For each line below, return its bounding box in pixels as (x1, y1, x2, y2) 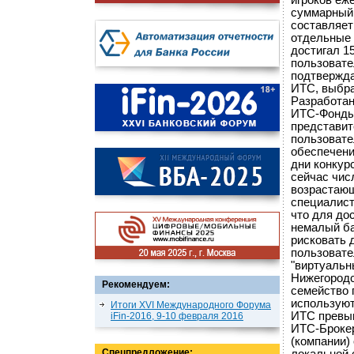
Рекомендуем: (102, 279, 170, 290)
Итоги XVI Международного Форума (111, 299, 271, 311)
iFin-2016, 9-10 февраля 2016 (111, 311, 243, 322)
